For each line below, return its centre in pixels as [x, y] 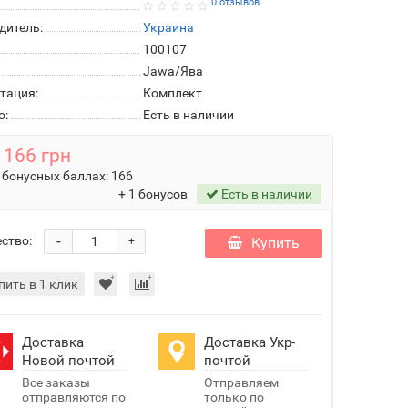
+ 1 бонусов [153, 194]
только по [234, 397]
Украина [168, 27]
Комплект [172, 93]
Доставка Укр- [249, 342]
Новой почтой [69, 361]
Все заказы [56, 382]
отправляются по [74, 397]
